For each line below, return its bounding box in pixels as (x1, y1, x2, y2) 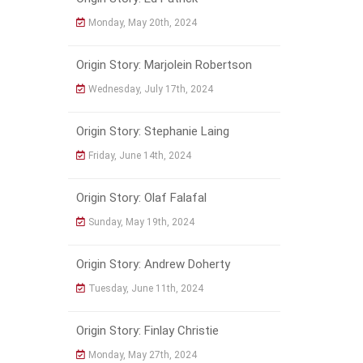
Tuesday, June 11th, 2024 (88, 283, 203, 295)
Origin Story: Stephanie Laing (75, 124, 229, 139)
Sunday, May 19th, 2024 (88, 216, 194, 228)
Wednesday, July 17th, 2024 (88, 83, 213, 96)
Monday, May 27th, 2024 (88, 349, 197, 361)
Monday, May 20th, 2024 (88, 17, 197, 29)
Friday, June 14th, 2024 (88, 150, 191, 162)
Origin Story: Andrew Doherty (75, 257, 230, 272)
